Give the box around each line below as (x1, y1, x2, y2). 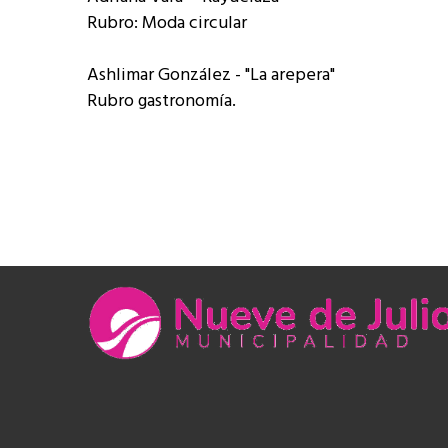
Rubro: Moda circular (87, 9, 247, 38)
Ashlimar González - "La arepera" (87, 61, 335, 90)
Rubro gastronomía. (87, 87, 236, 116)
